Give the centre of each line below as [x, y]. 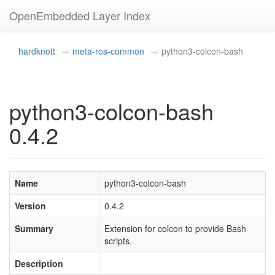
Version [30, 206]
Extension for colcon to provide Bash [175, 228]
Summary [34, 228]
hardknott [37, 51]
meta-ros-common [108, 51]
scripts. [118, 241]
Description [39, 263]
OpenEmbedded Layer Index [80, 15]
